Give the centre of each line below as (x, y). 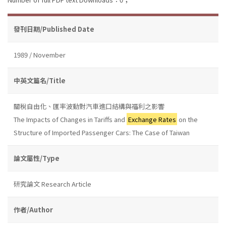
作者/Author (33, 209)
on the (188, 119)
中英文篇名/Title (40, 80)
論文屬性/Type (37, 158)
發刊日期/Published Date (54, 29)
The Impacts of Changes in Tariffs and (70, 119)
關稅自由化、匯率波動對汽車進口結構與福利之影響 (89, 106)
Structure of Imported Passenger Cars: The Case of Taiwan (102, 132)
